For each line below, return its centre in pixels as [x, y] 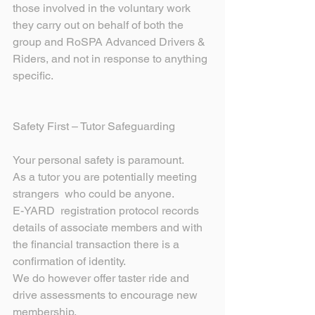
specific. [33, 76]
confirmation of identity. [69, 262]
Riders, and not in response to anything [111, 59]
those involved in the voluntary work [103, 8]
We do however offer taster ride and [102, 278]
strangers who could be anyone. [94, 194]
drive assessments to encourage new [107, 295]
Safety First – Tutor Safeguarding [94, 127]
